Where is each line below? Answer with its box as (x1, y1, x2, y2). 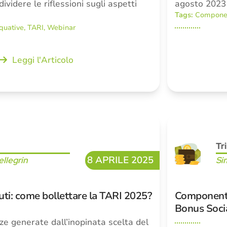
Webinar (47, 23, 76, 32)
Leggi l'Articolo (12, 54, 73, 66)
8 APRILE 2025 (87, 154, 154, 167)
